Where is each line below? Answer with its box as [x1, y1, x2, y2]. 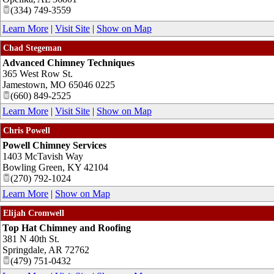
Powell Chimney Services [2, 139, 106, 150]
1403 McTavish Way [2, 150, 83, 161]
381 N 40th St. [2, 233, 59, 244]
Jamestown [2, 79, 45, 90]
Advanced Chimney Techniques [2, 57, 135, 68]
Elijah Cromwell [3, 208, 64, 218]
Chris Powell [3, 125, 50, 135]
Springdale [2, 244, 44, 255]
